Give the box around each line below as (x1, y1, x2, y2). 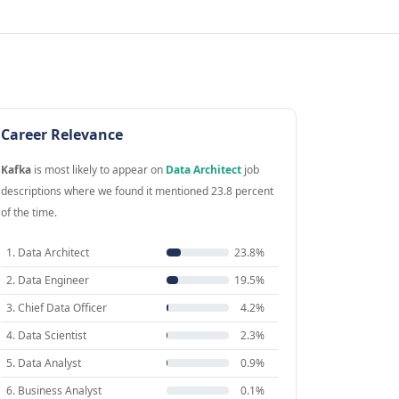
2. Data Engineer (5, 273, 89, 289)
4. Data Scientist (5, 328, 86, 344)
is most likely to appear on (30, 162, 166, 178)
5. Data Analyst (5, 355, 81, 371)
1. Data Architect (5, 245, 89, 261)
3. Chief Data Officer (5, 300, 107, 316)
